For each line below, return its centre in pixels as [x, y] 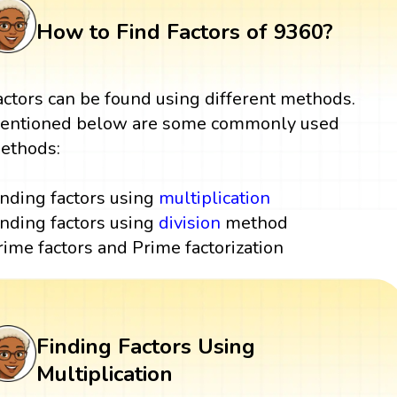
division [190, 223]
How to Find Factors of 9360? [184, 31]
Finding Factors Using [145, 347]
